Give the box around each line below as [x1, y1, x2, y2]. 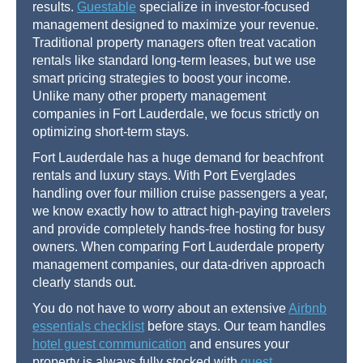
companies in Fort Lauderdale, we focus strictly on [32, 107, 319, 122]
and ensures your [186, 337, 289, 352]
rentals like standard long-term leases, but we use [32, 53, 316, 68]
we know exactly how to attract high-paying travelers [32, 204, 331, 219]
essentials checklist [32, 319, 144, 334]
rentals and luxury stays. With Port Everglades [32, 169, 296, 183]
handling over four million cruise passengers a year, [32, 186, 327, 201]
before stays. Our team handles [144, 319, 326, 334]
